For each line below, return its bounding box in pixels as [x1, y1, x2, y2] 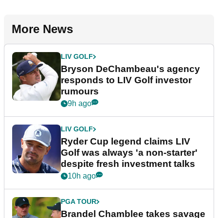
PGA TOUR [61, 198, 96, 206]
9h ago [68, 99, 91, 108]
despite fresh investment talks [61, 159, 195, 169]
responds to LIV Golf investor [61, 75, 192, 86]
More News [12, 22, 73, 36]
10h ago [68, 172, 96, 181]
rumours [61, 86, 99, 97]
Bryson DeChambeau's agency [61, 64, 200, 74]
